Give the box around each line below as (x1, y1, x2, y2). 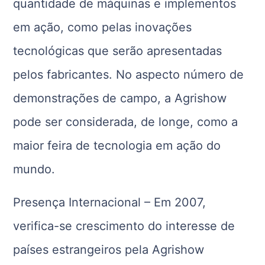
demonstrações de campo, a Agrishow (13, 91, 227, 106)
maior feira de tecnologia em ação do (13, 138, 221, 153)
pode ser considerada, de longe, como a (13, 115, 238, 130)
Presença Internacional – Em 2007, (13, 195, 206, 210)
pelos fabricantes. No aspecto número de (13, 67, 244, 82)
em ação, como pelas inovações (13, 20, 192, 35)
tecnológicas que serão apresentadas (13, 44, 222, 59)
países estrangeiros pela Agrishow (13, 243, 205, 257)
